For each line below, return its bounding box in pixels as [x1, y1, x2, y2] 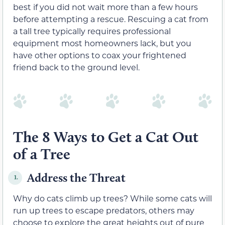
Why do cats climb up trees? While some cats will [13, 192, 212, 203]
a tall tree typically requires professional [13, 26, 171, 37]
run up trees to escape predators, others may [13, 204, 194, 215]
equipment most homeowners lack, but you [13, 38, 191, 49]
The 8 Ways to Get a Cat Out [13, 127, 198, 146]
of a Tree [13, 144, 70, 163]
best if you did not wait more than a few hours [13, 2, 198, 13]
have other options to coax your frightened [13, 50, 186, 61]
